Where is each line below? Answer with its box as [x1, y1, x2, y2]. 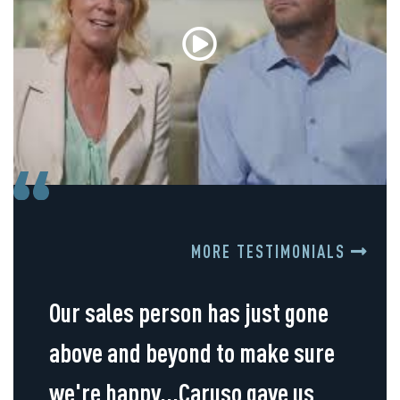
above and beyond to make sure [49, 337, 335, 369]
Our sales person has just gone [49, 296, 329, 329]
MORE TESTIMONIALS [191, 241, 351, 262]
